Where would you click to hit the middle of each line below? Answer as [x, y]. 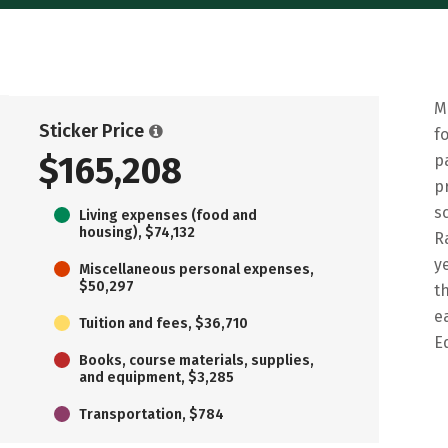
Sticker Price [91, 130]
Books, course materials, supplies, [196, 360]
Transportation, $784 [151, 414]
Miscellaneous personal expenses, [196, 269]
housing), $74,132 [137, 232]
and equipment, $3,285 [156, 377]
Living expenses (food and [168, 215]
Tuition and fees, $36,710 [163, 323]
